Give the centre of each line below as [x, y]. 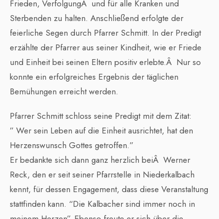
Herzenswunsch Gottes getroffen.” [72, 145]
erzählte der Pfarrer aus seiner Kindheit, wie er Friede [106, 48]
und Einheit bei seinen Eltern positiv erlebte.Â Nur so [105, 62]
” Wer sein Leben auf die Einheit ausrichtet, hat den [101, 131]
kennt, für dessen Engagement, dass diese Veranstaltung [109, 189]
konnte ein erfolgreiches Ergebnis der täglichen [94, 77]
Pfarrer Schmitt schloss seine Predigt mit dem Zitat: [101, 116]
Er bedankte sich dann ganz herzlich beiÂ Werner [100, 160]
